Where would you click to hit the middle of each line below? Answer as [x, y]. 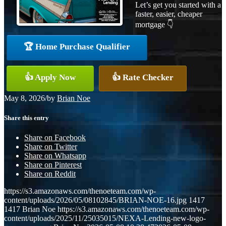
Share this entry [26, 118]
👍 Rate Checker [143, 77]
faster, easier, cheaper [169, 14]
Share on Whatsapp [55, 156]
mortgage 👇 [154, 24]
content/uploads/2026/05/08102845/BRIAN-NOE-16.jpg [95, 200]
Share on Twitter [51, 147]
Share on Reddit [50, 174]
